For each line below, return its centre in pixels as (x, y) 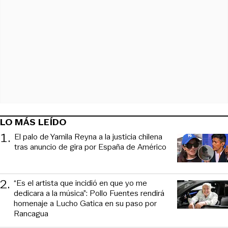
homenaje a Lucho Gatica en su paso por (85, 204)
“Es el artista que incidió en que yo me (80, 183)
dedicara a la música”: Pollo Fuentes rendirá (89, 193)
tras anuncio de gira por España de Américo (90, 147)
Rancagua (31, 214)
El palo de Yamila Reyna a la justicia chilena (88, 137)
